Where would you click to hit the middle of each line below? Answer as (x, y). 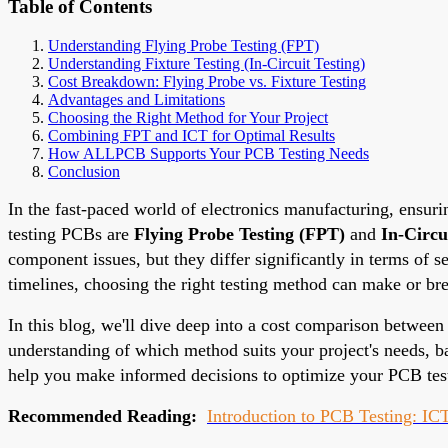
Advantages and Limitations (136, 99)
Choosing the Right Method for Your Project (188, 117)
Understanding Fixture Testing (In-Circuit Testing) (206, 63)
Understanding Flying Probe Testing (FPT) (183, 45)
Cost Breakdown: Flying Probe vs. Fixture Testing (207, 81)
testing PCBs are (71, 233)
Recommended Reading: (102, 415)
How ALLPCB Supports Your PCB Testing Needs (208, 153)
